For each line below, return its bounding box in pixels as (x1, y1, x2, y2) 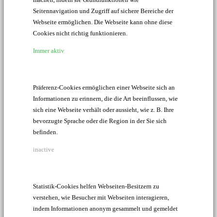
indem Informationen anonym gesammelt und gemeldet (33, 204, 178, 212)
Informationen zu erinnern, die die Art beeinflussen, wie (33, 94, 178, 102)
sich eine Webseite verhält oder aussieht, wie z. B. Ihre (33, 106, 174, 113)
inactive (33, 145, 54, 153)
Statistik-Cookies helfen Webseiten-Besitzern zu (33, 182, 159, 190)
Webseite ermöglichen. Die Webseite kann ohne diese (33, 18, 172, 26)
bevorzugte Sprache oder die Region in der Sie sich (33, 117, 167, 124)
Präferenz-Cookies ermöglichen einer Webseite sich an (33, 83, 175, 91)
